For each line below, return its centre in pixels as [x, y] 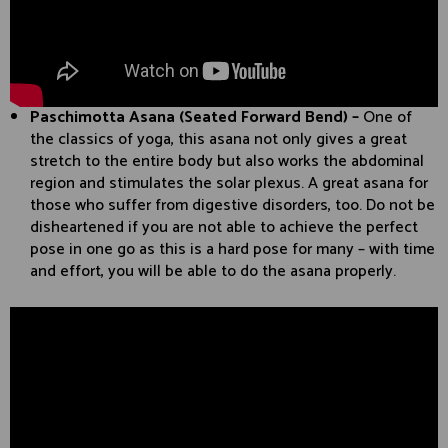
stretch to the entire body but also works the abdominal [227, 162]
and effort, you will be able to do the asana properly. [213, 272]
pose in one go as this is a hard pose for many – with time [232, 250]
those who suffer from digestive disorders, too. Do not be [232, 206]
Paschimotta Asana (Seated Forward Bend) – [196, 118]
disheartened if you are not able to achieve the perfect [224, 228]
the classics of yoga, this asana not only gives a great [218, 140]
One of [387, 118]
